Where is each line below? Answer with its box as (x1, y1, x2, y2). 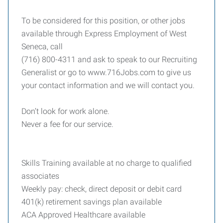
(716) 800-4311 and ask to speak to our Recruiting (21, 55, 197, 64)
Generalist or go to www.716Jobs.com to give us (21, 68, 191, 77)
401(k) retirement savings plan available (21, 197, 162, 207)
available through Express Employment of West (21, 29, 187, 38)
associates (21, 171, 59, 181)
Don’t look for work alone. (21, 107, 110, 116)
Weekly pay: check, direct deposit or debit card (21, 184, 182, 194)
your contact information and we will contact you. (21, 81, 195, 90)
